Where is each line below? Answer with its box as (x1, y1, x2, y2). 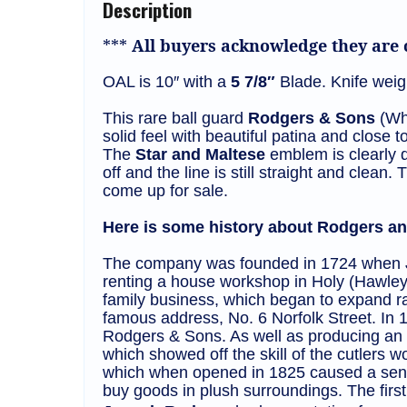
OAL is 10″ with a (103, 73, 231, 92)
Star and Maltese (135, 145, 265, 164)
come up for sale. (103, 182, 228, 201)
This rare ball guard (103, 109, 248, 128)
